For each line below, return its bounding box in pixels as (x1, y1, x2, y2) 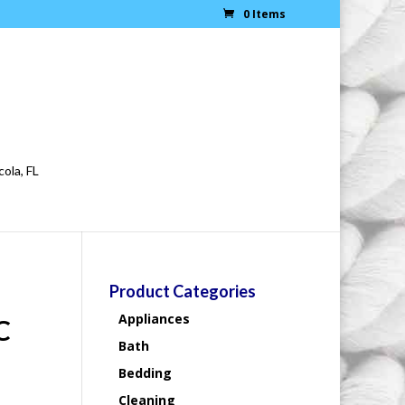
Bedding (118, 364, 172, 381)
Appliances (118, 310, 190, 327)
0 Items (243, 6, 286, 22)
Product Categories (108, 281, 256, 301)
